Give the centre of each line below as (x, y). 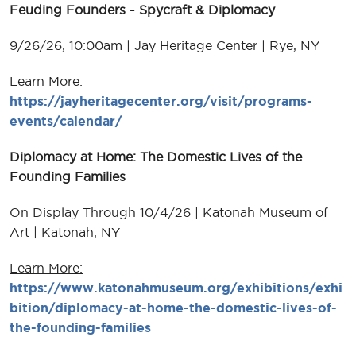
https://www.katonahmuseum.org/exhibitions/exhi (176, 287)
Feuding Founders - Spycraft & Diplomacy (142, 9)
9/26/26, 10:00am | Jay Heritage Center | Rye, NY (164, 45)
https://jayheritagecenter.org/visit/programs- (161, 101)
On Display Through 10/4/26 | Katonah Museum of (169, 212)
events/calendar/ (66, 120)
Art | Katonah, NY (65, 232)
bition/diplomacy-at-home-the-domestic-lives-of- (173, 307)
